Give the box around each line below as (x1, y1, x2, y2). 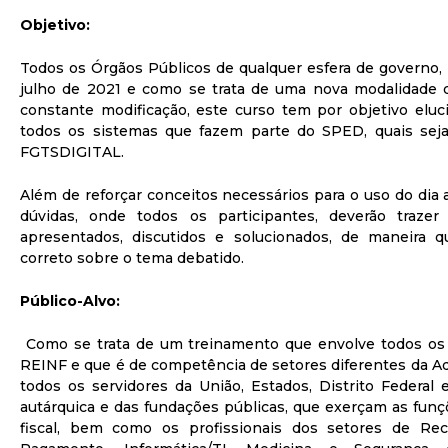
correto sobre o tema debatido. (20, 249, 244, 267)
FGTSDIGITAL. (20, 143, 124, 161)
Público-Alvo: (20, 292, 120, 310)
